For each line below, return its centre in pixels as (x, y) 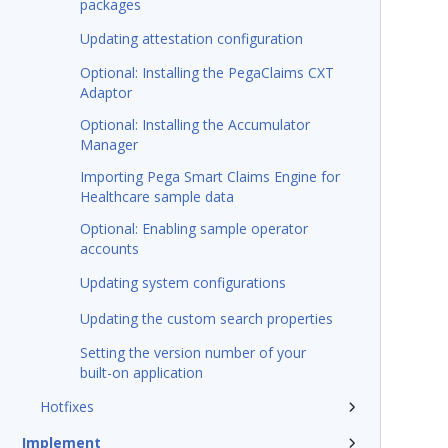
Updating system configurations (183, 282)
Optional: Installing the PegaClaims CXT (207, 72)
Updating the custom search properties (206, 318)
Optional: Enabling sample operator (194, 228)
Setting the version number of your (193, 352)
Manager (109, 144)
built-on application (141, 372)
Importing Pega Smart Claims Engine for (210, 176)
